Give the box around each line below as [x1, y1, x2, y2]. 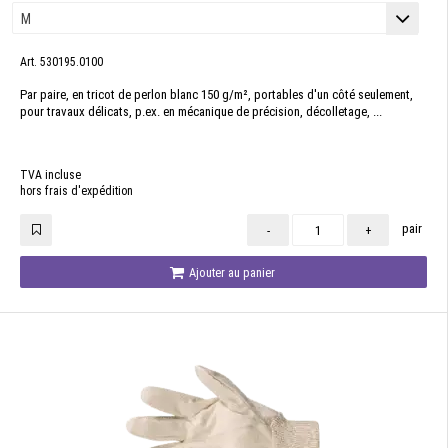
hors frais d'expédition [20, 184, 133, 198]
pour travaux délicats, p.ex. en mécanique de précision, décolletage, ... [20, 104, 382, 119]
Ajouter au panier [186, 265, 275, 280]
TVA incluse [20, 168, 81, 182]
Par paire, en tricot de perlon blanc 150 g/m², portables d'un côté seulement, [20, 87, 413, 102]
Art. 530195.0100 [20, 55, 103, 69]
